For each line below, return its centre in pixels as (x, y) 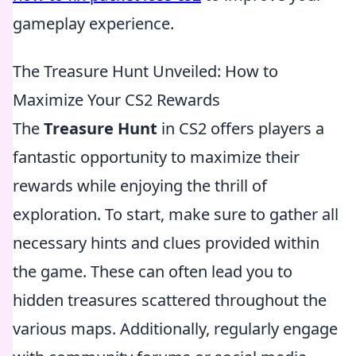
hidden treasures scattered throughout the (170, 300)
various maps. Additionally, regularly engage (175, 329)
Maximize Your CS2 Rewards (116, 100)
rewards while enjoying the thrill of (140, 186)
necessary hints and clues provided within (166, 243)
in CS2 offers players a (241, 128)
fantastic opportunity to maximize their (156, 157)
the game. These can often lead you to (153, 271)
